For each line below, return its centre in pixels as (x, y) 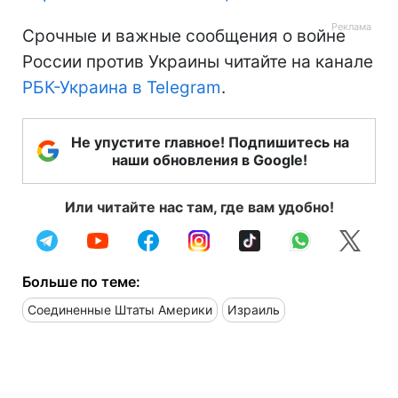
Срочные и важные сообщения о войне (184, 36)
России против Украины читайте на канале (198, 61)
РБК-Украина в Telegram (122, 87)
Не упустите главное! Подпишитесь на (210, 142)
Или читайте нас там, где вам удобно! (199, 207)
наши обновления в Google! (210, 159)
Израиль (254, 309)
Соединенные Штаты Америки (120, 309)
